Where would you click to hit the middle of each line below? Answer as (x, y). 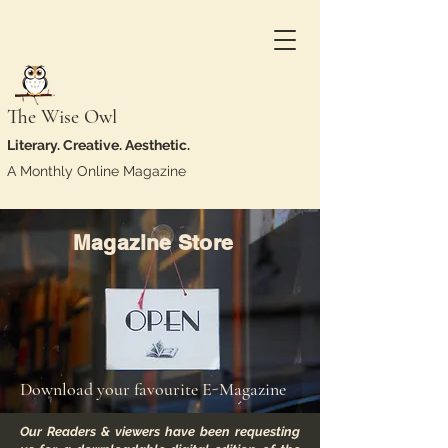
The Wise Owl (62, 117)
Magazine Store (153, 242)
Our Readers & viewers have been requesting (160, 431)
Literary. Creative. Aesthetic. (98, 145)
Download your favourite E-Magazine (153, 389)
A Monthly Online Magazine (96, 171)
